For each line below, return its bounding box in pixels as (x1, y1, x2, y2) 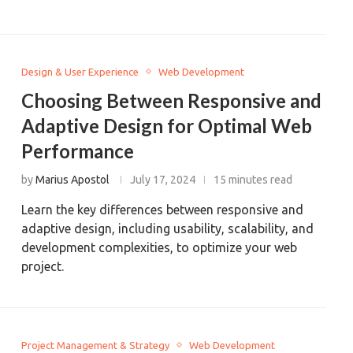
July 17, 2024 (130, 173, 196, 186)
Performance (21, 139, 135, 162)
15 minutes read (214, 173, 293, 186)
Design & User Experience (21, 65, 139, 77)
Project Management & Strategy (21, 339, 170, 351)
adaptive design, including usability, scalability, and (21, 221, 314, 236)
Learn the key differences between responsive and (21, 202, 304, 217)
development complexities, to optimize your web (21, 240, 298, 255)
